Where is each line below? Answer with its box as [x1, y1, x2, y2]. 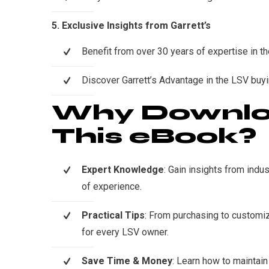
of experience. [82, 180, 142, 192]
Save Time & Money [82, 255, 172, 267]
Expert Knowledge [82, 163, 164, 175]
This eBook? [52, 123, 256, 150]
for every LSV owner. [82, 226, 169, 238]
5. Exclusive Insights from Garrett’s [52, 20, 211, 32]
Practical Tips [82, 209, 145, 221]
